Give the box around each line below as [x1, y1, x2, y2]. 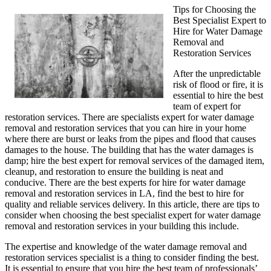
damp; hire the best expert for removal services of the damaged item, [5, 155, 264, 166]
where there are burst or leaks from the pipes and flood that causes [5, 134, 256, 145]
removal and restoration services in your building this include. [5, 221, 239, 232]
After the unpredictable [173, 68, 261, 79]
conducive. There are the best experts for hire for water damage [5, 177, 246, 188]
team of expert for [173, 101, 241, 112]
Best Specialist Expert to [173, 15, 266, 26]
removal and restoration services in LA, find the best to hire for [5, 188, 244, 199]
